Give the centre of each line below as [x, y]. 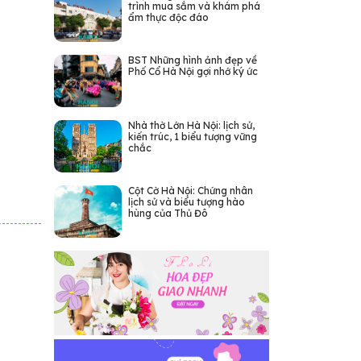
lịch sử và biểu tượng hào [186, 202]
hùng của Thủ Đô [168, 213]
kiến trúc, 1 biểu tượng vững [192, 137]
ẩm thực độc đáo [168, 17]
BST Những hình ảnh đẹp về [192, 60]
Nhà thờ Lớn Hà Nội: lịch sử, [191, 125]
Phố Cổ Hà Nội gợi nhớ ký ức [193, 71]
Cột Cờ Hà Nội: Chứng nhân [190, 191]
